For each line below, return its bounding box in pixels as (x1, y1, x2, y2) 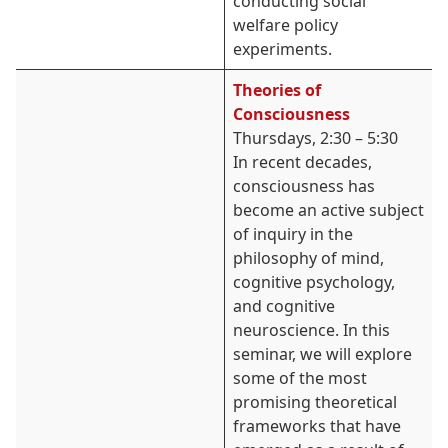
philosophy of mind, (233, 247, 384, 269)
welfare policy (233, 14, 338, 36)
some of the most (233, 367, 367, 389)
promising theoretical (233, 391, 397, 413)
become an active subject (233, 199, 424, 221)
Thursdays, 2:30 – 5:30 (233, 127, 398, 149)
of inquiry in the (233, 223, 353, 245)
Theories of (233, 79, 321, 101)
